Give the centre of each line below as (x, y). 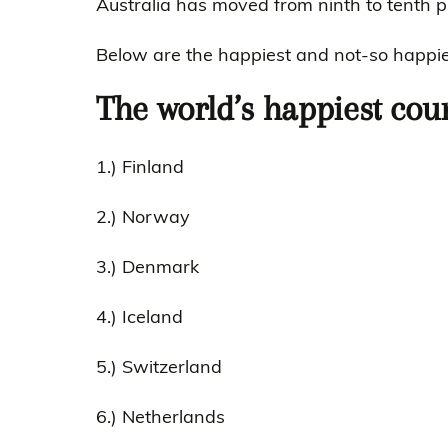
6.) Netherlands (160, 416)
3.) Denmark (147, 266)
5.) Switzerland (159, 366)
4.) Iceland (139, 316)
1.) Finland (140, 166)
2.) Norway (143, 216)
